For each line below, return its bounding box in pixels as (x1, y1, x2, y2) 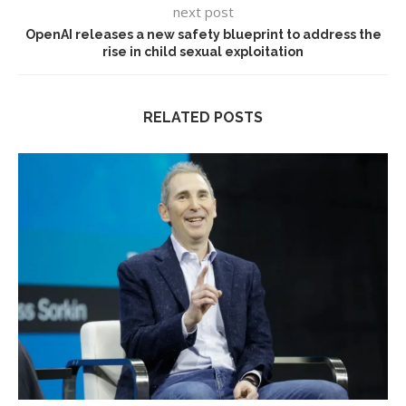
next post (172, 3, 234, 22)
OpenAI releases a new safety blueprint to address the (24, 27, 382, 43)
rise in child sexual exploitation (102, 44, 304, 60)
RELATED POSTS (143, 109, 263, 127)
